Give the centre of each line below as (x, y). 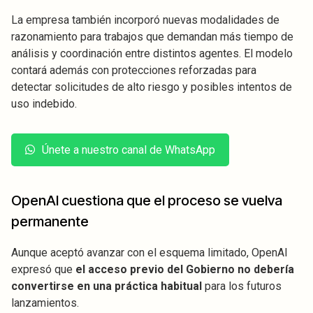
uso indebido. (44, 103)
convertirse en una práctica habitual (107, 286)
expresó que (43, 269)
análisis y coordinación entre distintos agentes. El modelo (152, 53)
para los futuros (242, 286)
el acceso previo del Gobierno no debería (185, 269)
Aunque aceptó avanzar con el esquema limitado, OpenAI (150, 252)
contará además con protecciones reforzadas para (134, 70)
